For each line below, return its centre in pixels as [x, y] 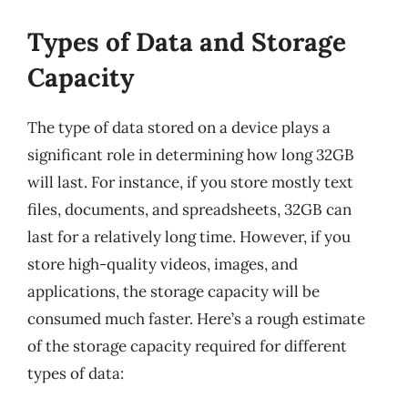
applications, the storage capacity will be [173, 291]
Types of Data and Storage [187, 41]
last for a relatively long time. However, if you [189, 236]
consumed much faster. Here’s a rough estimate [196, 318]
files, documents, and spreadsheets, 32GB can [189, 209]
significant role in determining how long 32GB [191, 154]
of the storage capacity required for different [187, 346]
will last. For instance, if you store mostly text [190, 182]
